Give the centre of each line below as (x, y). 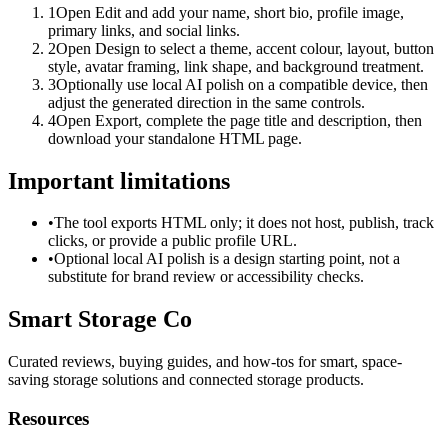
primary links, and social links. (144, 30)
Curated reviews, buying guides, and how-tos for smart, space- (205, 362)
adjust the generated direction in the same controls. (206, 102)
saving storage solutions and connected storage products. (186, 380)
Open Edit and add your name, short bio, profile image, (230, 12)
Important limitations (119, 180)
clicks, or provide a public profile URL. (172, 241)
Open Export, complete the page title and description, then (239, 120)
